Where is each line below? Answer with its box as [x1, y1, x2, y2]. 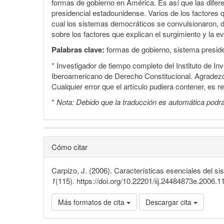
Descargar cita [145, 197, 193, 207]
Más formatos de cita [58, 197, 126, 207]
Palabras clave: [51, 44, 104, 55]
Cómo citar [51, 141, 87, 152]
